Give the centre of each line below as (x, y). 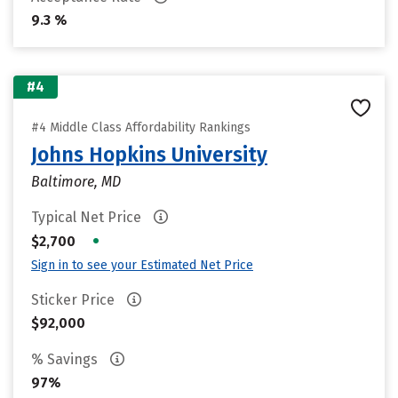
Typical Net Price (88, 217)
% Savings (66, 359)
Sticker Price (75, 300)
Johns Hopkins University (149, 155)
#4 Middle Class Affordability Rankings (141, 127)
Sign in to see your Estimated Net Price (142, 265)
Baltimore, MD (76, 182)
